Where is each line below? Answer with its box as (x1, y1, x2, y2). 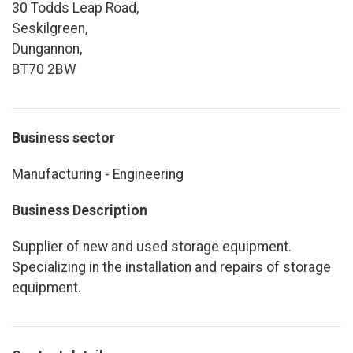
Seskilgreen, (12, 20, 87, 36)
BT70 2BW (12, 61, 76, 77)
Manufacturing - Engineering (12, 165, 184, 182)
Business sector (12, 129, 115, 146)
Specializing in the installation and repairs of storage (12, 258, 331, 275)
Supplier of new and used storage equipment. (12, 238, 292, 255)
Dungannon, (12, 40, 82, 57)
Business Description (12, 202, 147, 218)
